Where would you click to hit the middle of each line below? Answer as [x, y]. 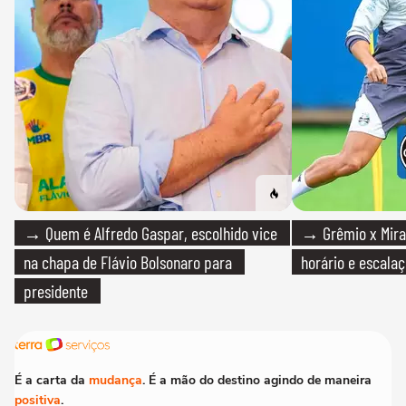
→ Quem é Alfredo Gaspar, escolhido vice [150, 233]
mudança [116, 381]
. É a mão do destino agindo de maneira [257, 381]
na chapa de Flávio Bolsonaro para [128, 262]
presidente [56, 291]
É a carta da [52, 381]
